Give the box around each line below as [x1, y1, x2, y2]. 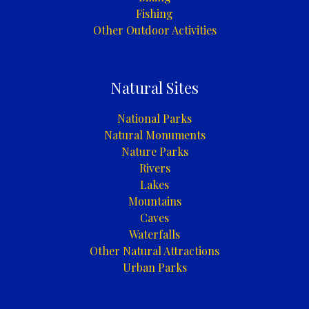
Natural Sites [110, 77, 199, 99]
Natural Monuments [103, 127, 206, 142]
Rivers [139, 160, 170, 175]
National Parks [117, 110, 192, 126]
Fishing [136, 6, 173, 21]
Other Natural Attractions [90, 243, 219, 258]
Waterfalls [129, 226, 180, 241]
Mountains [128, 193, 181, 208]
